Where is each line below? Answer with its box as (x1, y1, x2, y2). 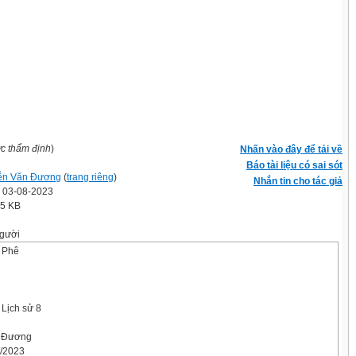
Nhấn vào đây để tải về (240, 144, 342, 155)
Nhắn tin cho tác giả (253, 176, 342, 187)
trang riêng (67, 172, 114, 183)
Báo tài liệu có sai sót (246, 160, 342, 171)
